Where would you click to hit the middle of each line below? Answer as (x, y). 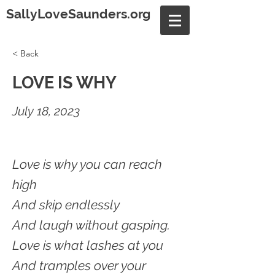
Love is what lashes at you (88, 245)
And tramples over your (79, 265)
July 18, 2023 (46, 111)
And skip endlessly (66, 205)
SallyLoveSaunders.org (78, 14)
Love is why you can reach (87, 164)
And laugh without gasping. (91, 225)
